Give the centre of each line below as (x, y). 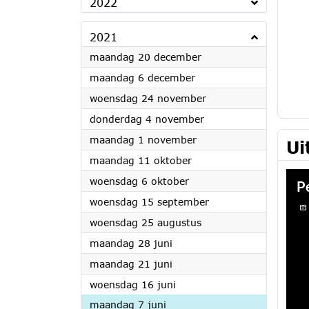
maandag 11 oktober (141, 160)
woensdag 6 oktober (139, 181)
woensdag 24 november (148, 98)
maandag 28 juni (131, 243)
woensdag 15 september (149, 202)
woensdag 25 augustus (146, 222)
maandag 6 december (142, 78)
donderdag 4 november (147, 119)
